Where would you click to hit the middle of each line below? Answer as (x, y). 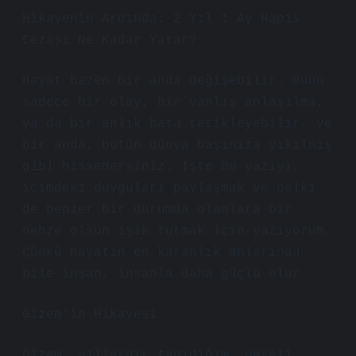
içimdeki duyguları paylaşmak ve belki (169, 188)
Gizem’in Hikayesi (90, 315)
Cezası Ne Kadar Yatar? (110, 41)
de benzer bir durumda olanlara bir (157, 210)
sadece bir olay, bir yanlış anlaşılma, (173, 103)
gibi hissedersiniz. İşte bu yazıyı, (161, 167)
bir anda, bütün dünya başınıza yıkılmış (177, 145)
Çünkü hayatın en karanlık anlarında (161, 253)
